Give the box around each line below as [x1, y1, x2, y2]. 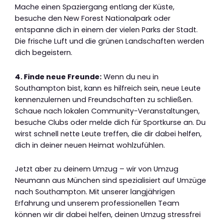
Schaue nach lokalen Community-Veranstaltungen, [15, 106, 200, 116]
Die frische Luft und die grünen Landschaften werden [15, 36, 204, 47]
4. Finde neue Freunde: [15, 71, 102, 82]
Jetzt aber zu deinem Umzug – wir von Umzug [15, 164, 178, 174]
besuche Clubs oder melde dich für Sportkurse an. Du [15, 117, 206, 127]
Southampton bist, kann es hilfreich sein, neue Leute [15, 83, 201, 93]
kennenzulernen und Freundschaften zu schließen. [15, 94, 193, 105]
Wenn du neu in [102, 71, 159, 82]
